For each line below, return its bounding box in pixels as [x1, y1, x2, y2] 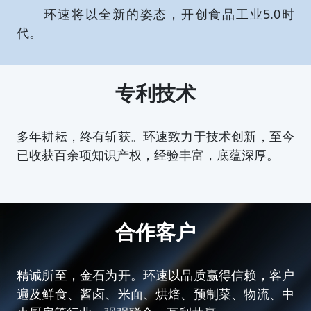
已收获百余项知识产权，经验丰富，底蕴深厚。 [17, 146, 279, 163]
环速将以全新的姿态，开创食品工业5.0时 [17, 6, 294, 22]
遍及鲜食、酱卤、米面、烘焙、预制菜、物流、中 [17, 285, 294, 302]
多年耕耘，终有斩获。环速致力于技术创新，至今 [17, 128, 294, 144]
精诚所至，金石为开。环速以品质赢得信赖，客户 [17, 267, 294, 283]
